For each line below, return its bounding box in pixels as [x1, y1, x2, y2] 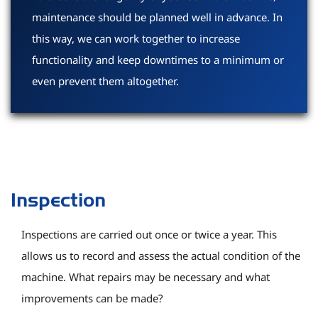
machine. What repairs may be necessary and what [21, 269, 270, 284]
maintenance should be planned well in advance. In [32, 9, 283, 24]
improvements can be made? [21, 290, 163, 305]
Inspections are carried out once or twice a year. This [21, 226, 277, 241]
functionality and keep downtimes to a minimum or [32, 52, 284, 67]
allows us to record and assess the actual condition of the [21, 248, 300, 263]
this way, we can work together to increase [32, 31, 240, 45]
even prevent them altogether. [32, 73, 179, 88]
